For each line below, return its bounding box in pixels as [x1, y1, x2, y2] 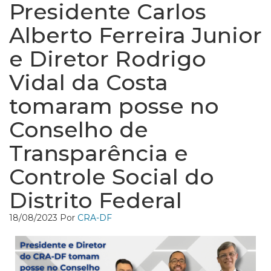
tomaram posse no [9, 93, 219, 119]
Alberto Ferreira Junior [9, 22, 262, 48]
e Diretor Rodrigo [9, 45, 206, 72]
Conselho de [9, 116, 148, 143]
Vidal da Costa [9, 69, 168, 96]
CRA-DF [77, 212, 112, 223]
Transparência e [9, 140, 188, 166]
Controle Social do [9, 163, 214, 190]
